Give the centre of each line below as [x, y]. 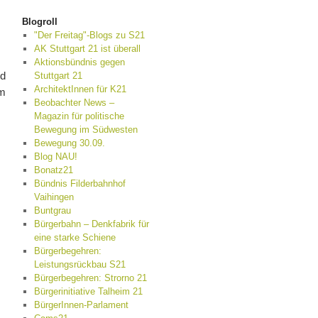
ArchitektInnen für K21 [80, 89]
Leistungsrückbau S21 [79, 264]
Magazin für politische [79, 116]
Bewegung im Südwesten [86, 130]
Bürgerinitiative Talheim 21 [88, 291]
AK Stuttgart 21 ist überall [87, 49]
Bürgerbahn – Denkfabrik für [91, 224]
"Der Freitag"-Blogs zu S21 [89, 35]
